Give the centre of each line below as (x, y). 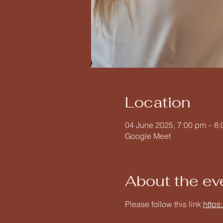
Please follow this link (164, 204)
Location (158, 102)
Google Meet (148, 136)
